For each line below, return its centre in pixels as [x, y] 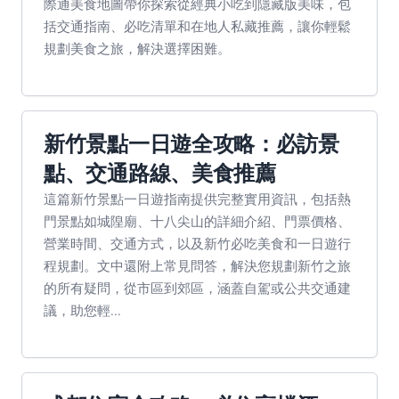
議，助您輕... [82, 310]
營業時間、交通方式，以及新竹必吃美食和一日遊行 [197, 243]
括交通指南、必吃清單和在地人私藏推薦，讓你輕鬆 [197, 26]
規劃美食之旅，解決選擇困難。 [137, 48]
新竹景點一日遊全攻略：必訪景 [191, 144]
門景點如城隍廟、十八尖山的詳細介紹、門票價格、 [197, 221]
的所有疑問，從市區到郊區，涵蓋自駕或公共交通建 [197, 288]
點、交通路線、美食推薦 [160, 173]
